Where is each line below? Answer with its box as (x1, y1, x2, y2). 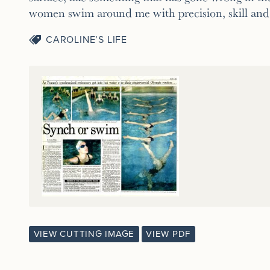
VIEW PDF (146, 228, 191, 239)
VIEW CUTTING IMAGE (33, 228, 135, 239)
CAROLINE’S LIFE (46, 33, 127, 46)
